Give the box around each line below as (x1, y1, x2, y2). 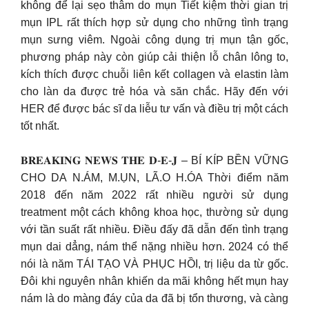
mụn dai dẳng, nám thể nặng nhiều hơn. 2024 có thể (21, 241, 288, 252)
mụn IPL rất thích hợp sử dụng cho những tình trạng (21, 16, 288, 28)
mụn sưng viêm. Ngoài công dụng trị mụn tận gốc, (21, 33, 288, 46)
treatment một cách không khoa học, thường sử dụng (21, 206, 288, 218)
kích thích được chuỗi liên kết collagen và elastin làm (21, 68, 288, 80)
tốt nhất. (21, 119, 59, 132)
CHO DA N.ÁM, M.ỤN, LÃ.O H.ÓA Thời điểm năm (21, 172, 288, 183)
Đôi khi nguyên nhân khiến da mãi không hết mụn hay (21, 275, 288, 287)
